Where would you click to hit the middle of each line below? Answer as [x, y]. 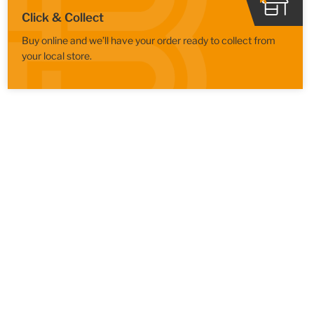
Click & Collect [62, 17]
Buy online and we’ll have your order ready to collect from [148, 40]
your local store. [56, 55]
